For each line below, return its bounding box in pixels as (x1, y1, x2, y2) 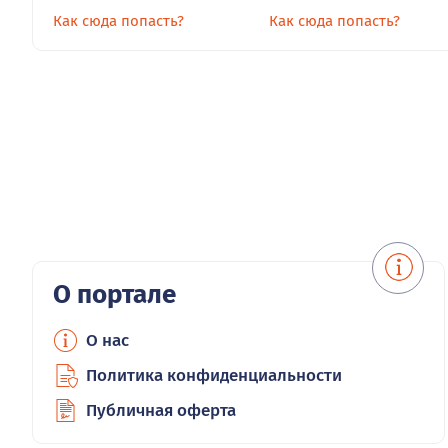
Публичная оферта (86, 399, 236, 421)
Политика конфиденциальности (86, 364, 342, 386)
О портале (53, 278, 176, 310)
